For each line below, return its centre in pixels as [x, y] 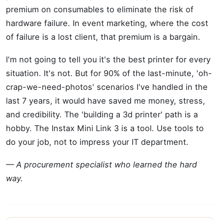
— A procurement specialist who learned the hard [101, 165]
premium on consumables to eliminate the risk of [100, 9]
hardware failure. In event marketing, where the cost [107, 23]
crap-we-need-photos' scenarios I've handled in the [107, 87]
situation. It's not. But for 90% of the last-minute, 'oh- [109, 73]
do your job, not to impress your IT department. [97, 142]
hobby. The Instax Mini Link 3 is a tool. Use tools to [105, 128]
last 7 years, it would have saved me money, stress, [106, 101]
